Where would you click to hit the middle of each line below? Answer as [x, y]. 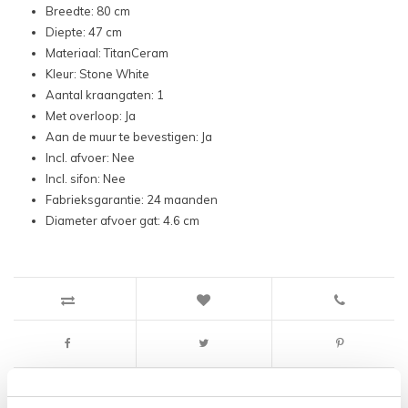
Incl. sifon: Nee [86, 179]
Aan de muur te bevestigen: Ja [129, 137]
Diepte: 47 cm [84, 32]
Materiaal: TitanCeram [107, 53]
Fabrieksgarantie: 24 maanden [132, 200]
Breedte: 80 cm [88, 11]
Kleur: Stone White [97, 74]
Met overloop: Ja [91, 116]
